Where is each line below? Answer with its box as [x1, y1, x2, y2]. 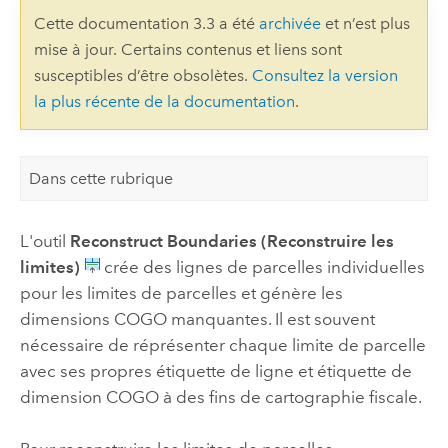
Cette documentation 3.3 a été [33, 14, 259, 34]
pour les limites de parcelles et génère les [19, 282, 343, 303]
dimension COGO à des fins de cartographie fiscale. [19, 386, 422, 407]
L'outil [19, 230, 70, 251]
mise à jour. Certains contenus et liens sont [33, 40, 342, 60]
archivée [258, 14, 321, 34]
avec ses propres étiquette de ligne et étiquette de [19, 360, 412, 381]
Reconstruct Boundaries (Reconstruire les [69, 230, 394, 251]
